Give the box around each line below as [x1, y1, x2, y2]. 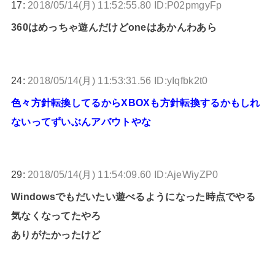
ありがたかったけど [10, 229, 101, 241]
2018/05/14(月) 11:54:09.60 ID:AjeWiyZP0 [28, 169, 219, 180]
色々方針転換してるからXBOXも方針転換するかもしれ [10, 96, 260, 108]
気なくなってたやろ [10, 210, 101, 222]
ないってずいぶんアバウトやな [10, 115, 152, 127]
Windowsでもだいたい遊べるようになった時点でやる [10, 191, 256, 203]
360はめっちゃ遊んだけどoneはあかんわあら [10, 21, 217, 33]
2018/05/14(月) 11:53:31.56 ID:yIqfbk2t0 [28, 74, 208, 86]
